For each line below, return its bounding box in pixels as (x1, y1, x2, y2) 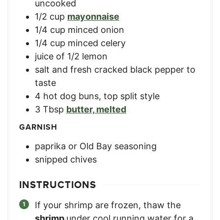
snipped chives (35, 154, 97, 165)
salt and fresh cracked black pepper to (35, 64, 195, 75)
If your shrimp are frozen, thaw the (35, 200, 181, 211)
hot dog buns (43, 91, 99, 102)
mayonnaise (67, 11, 119, 22)
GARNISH (19, 121, 57, 133)
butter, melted (66, 104, 126, 115)
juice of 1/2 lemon (35, 51, 108, 62)
